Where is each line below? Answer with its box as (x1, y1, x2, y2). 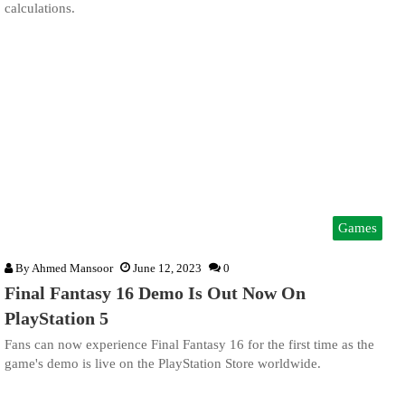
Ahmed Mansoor (32, 260, 113, 275)
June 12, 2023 (133, 260, 202, 275)
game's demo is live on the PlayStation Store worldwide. (5, 355, 321, 371)
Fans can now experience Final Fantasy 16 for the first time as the (5, 336, 374, 352)
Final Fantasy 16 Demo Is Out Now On (5, 282, 306, 303)
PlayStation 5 (5, 307, 108, 328)
